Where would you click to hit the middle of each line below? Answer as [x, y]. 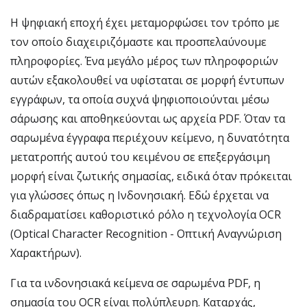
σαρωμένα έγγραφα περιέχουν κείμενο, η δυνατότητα [150, 138]
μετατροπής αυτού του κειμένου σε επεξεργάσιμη [140, 157]
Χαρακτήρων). [46, 253]
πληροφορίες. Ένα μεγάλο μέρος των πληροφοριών [144, 61]
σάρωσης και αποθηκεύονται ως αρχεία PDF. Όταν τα [148, 119]
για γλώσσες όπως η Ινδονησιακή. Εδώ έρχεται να [139, 195]
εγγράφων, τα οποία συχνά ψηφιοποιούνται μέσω [140, 99]
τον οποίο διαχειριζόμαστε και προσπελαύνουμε [138, 42]
